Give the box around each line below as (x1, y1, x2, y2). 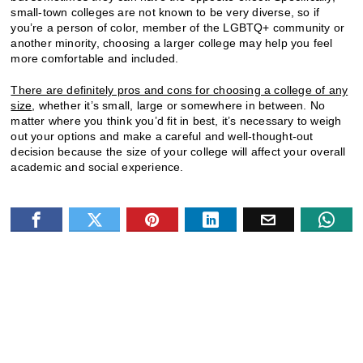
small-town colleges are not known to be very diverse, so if (11, 5, 320, 19)
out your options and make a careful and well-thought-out (11, 129, 314, 143)
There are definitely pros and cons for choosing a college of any (11, 83, 348, 96)
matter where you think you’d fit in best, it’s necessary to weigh (11, 113, 342, 127)
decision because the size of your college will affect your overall (11, 144, 346, 158)
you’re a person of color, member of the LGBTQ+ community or (11, 20, 345, 34)
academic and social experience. (11, 160, 184, 173)
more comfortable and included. (11, 51, 179, 65)
